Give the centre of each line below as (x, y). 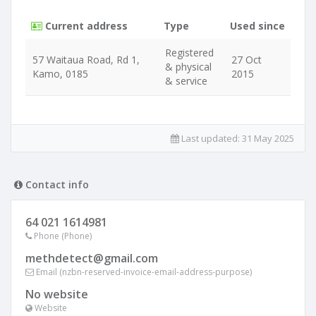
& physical (188, 67)
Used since (257, 26)
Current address (85, 26)
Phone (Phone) (62, 236)
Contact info (56, 184)
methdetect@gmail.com (92, 258)
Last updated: (211, 138)
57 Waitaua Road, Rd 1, (86, 60)
